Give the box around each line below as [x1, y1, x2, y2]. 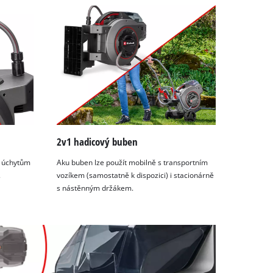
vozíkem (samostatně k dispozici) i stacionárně [57, 170, 214, 180]
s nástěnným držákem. [57, 183, 134, 193]
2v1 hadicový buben [57, 135, 138, 149]
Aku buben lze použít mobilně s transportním [57, 157, 208, 167]
